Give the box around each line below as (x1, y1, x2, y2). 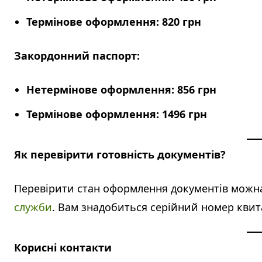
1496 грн (162, 107, 207, 122)
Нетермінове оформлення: (26, 82, 174, 97)
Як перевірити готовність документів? (14, 147, 226, 162)
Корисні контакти (14, 240, 112, 255)
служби (14, 200, 52, 215)
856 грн (177, 82, 216, 97)
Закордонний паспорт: (14, 49, 140, 63)
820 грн (162, 15, 201, 29)
